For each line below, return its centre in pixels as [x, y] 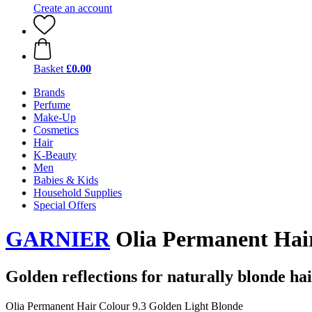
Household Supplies [78, 193]
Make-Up [55, 117]
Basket [48, 69]
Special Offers [65, 205]
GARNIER [58, 239]
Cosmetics [56, 130]
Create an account [73, 8]
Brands [49, 92]
